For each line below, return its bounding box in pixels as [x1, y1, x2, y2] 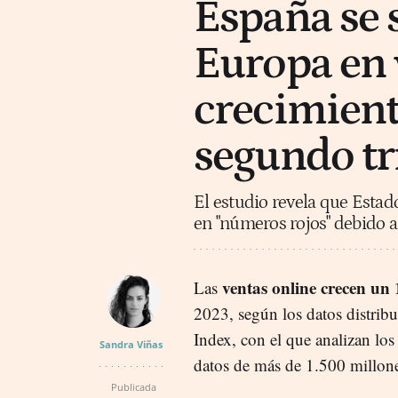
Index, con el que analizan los [194, 327, 394, 350]
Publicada [110, 379, 156, 394]
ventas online [222, 275, 316, 299]
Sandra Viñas [99, 337, 163, 351]
